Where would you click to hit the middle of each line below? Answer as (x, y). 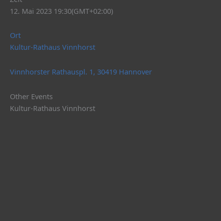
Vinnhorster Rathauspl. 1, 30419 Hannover (81, 72)
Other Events (31, 96)
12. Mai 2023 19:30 (41, 11)
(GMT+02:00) (92, 11)
